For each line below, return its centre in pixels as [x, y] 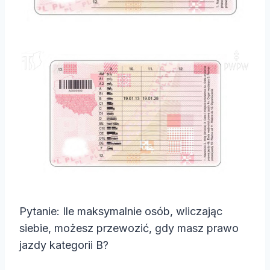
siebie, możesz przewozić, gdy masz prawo [129, 228]
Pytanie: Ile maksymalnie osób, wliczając [121, 212]
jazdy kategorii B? [64, 245]
